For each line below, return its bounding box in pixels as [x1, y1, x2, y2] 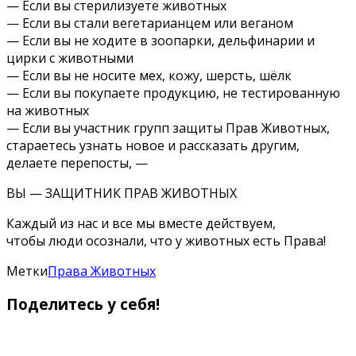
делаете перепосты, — [6, 153, 148, 172]
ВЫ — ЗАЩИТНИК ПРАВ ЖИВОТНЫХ [6, 184, 237, 202]
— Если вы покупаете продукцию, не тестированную [6, 83, 340, 102]
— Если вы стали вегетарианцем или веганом [6, 14, 293, 32]
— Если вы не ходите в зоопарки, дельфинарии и [6, 31, 315, 49]
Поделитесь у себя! [6, 294, 160, 315]
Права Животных [48, 261, 156, 280]
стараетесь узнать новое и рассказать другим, [6, 136, 300, 154]
